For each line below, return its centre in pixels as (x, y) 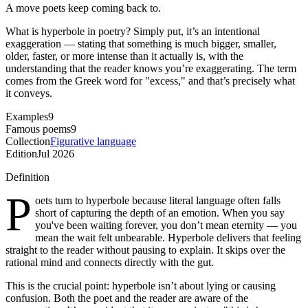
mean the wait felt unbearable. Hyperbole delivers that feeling (168, 237)
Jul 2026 (56, 153)
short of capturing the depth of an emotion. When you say (160, 212)
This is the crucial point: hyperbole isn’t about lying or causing (141, 285)
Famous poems (38, 129)
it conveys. (29, 93)
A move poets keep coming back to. (83, 8)
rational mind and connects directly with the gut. (110, 262)
